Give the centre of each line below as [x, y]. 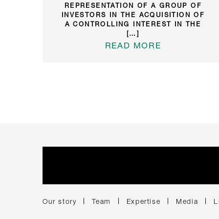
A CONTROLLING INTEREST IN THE [133, 24]
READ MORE [133, 45]
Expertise [143, 201]
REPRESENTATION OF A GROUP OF [133, 5]
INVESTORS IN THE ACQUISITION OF [133, 14]
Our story [60, 201]
